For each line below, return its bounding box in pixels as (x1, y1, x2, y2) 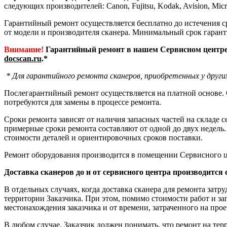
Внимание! (4, 45, 44, 54)
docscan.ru (4, 54, 42, 63)
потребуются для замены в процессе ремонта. (4, 98, 161, 106)
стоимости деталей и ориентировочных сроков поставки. (4, 133, 203, 142)
